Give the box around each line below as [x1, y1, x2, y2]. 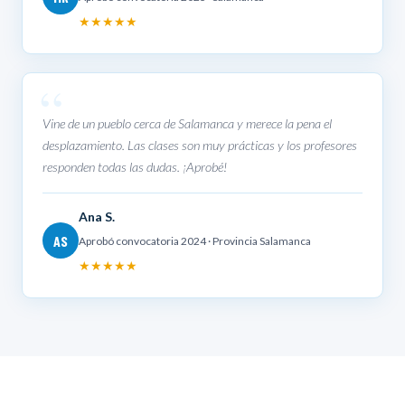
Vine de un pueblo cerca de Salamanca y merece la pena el [42, 115, 332, 131]
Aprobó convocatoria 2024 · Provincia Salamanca [79, 233, 311, 248]
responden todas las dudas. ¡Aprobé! [42, 158, 227, 174]
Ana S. [79, 208, 115, 224]
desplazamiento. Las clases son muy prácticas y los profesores [42, 137, 357, 153]
